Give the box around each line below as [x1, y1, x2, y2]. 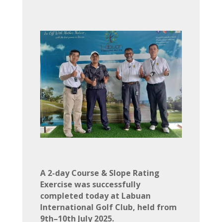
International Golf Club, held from [40, 201, 177, 213]
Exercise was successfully [40, 178, 140, 190]
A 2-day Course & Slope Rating [40, 167, 160, 178]
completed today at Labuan [40, 190, 151, 201]
